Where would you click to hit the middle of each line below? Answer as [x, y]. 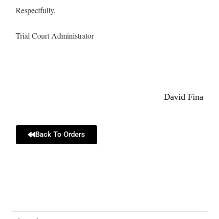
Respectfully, [36, 10]
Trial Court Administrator [55, 35]
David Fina [183, 97]
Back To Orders [60, 134]
